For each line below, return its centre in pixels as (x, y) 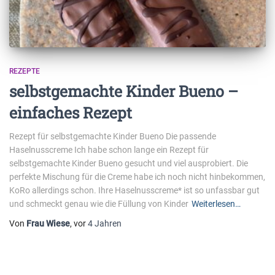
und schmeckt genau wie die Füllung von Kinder (99, 203)
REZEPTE (25, 71)
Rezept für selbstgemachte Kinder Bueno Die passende (113, 136)
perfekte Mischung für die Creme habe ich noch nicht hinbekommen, (137, 176)
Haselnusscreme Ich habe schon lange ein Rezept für (109, 149)
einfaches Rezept (71, 112)
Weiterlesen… (216, 203)
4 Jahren (105, 223)
